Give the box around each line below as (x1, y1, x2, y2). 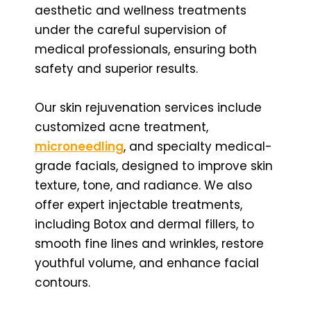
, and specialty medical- (124, 137, 272, 155)
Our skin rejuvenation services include (35, 99, 262, 116)
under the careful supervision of (35, 21, 227, 38)
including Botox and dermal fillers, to (35, 215, 254, 233)
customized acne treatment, (35, 118, 208, 135)
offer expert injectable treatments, (35, 196, 242, 213)
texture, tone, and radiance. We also (35, 176, 252, 194)
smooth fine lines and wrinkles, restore (35, 235, 264, 252)
